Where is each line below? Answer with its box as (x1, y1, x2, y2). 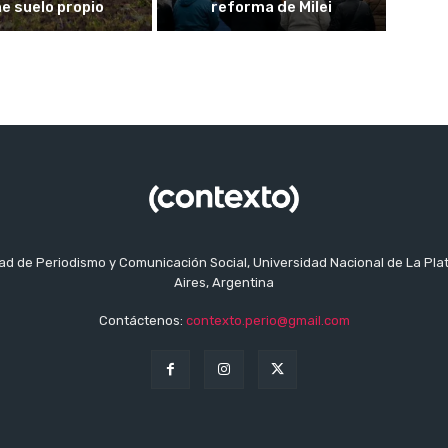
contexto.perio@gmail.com (185, 313, 350, 329)
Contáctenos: (98, 313, 186, 329)
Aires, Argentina (173, 275, 274, 291)
